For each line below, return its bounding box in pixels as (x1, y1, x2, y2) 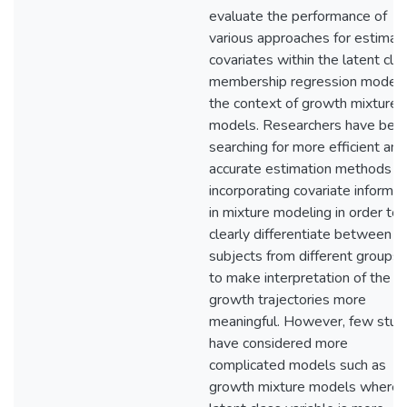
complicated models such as (209, 355, 386, 375)
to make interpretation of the (209, 268, 391, 288)
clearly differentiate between (209, 224, 392, 244)
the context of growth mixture (209, 94, 398, 114)
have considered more (209, 333, 348, 353)
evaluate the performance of (209, 6, 387, 26)
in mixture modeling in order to (209, 203, 400, 223)
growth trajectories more (209, 290, 366, 310)
